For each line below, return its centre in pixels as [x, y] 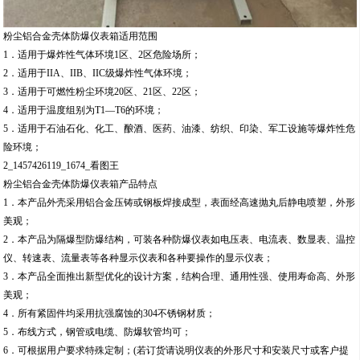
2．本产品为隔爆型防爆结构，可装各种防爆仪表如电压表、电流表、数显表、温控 [180, 239]
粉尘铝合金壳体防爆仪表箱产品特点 [81, 184]
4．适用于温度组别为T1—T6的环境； [84, 110]
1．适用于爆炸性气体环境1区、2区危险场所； [102, 54]
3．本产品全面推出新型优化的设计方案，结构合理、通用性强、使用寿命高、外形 [180, 276]
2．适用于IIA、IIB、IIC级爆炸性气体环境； [98, 73]
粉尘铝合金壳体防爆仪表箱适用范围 [81, 36]
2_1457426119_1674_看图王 [61, 165]
